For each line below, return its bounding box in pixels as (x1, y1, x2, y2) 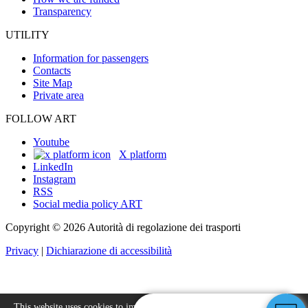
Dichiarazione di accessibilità (46, 244, 172, 256)
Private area (33, 89, 84, 101)
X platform (119, 148, 166, 160)
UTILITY (5, 28, 49, 41)
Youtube (33, 135, 69, 148)
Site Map (33, 76, 72, 89)
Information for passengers (33, 52, 148, 64)
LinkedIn (33, 160, 73, 173)
